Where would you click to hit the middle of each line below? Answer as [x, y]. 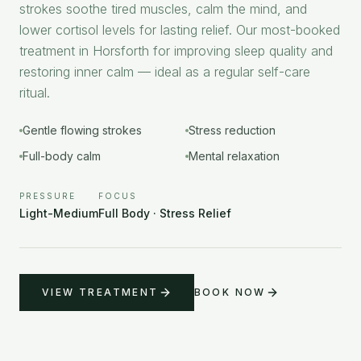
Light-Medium [59, 213]
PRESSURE [48, 195]
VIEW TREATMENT [100, 292]
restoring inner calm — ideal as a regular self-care [165, 71]
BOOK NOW [230, 292]
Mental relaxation [234, 156]
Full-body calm [62, 156]
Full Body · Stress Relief [165, 213]
